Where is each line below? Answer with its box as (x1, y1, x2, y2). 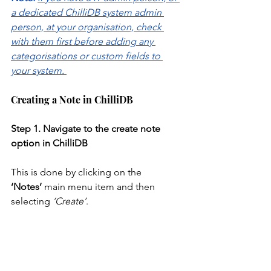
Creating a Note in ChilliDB (11, 93, 133, 106)
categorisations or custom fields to (11, 50, 163, 62)
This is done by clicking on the (11, 166, 144, 178)
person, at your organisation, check (11, 21, 164, 33)
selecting (11, 195, 50, 207)
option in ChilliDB (11, 137, 88, 149)
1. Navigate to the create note (33, 123, 163, 135)
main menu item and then (42, 181, 157, 193)
